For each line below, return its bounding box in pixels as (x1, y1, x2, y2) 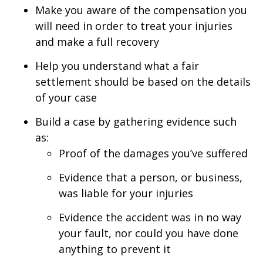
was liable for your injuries (59, 186, 193, 201)
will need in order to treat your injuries (35, 19, 232, 33)
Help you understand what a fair (35, 59, 199, 73)
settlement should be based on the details (35, 75, 251, 89)
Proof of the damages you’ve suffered (59, 146, 248, 161)
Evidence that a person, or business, (59, 170, 242, 185)
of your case (35, 90, 97, 105)
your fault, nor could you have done (59, 226, 238, 241)
